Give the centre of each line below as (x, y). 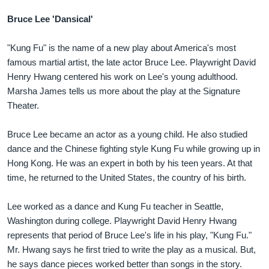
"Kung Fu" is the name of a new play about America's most (122, 47)
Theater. (23, 105)
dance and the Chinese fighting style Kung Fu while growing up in (134, 148)
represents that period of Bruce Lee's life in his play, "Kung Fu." (129, 235)
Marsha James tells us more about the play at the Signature (124, 91)
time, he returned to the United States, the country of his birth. (127, 177)
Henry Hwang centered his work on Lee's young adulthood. (122, 76)
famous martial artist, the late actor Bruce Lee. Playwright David (131, 62)
